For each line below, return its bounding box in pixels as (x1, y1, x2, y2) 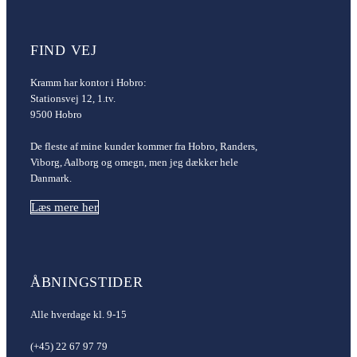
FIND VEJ (30, 42, 97, 59)
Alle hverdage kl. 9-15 (30, 308, 127, 321)
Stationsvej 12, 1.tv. (30, 92, 116, 105)
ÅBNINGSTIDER (30, 274, 143, 291)
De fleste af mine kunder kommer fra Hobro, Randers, (30, 140, 257, 153)
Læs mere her (31, 201, 98, 214)
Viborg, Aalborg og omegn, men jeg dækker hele (30, 156, 238, 169)
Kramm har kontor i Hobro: (30, 76, 147, 89)
